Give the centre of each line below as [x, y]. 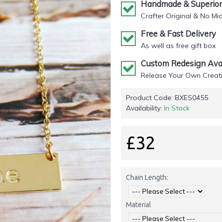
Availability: [145, 108]
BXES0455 [192, 98]
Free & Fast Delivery [178, 34]
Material [139, 205]
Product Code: [150, 98]
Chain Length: [147, 177]
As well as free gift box [178, 46]
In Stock [177, 108]
